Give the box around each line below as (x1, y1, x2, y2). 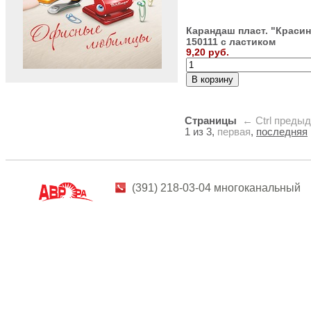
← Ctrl (242, 115, 274, 126)
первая (217, 126, 251, 137)
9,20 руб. (186, 47, 229, 58)
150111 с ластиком (186, 35, 276, 47)
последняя (256, 126, 308, 137)
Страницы (185, 115, 242, 126)
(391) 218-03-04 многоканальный (132, 181, 301, 194)
